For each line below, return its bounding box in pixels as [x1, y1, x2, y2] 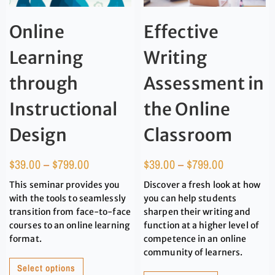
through [9, 72, 78, 95]
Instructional [9, 98, 118, 120]
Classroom [144, 123, 232, 146]
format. [9, 233, 42, 244]
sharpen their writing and [144, 206, 251, 217]
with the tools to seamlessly [9, 192, 126, 204]
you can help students [144, 192, 237, 204]
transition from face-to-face [9, 206, 131, 217]
